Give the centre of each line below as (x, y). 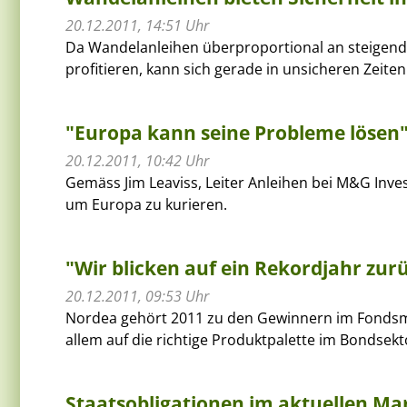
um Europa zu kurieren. (146, 204)
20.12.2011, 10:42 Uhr (137, 160)
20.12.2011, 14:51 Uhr (137, 25)
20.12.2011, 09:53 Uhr (137, 296)
